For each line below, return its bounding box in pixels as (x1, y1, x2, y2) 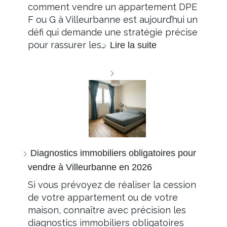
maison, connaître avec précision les (28, 205, 186, 216)
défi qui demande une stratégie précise (28, 27, 198, 38)
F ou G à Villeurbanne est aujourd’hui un (28, 14, 198, 25)
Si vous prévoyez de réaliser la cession (28, 179, 196, 191)
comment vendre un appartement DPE (28, 2, 197, 13)
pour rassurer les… (28, 40, 107, 51)
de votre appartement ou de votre (28, 192, 178, 203)
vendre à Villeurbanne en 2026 (28, 162, 152, 173)
